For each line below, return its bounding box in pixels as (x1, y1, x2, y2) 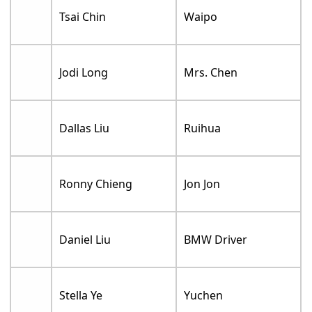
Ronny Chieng (59, 175, 133, 192)
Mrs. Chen (184, 64, 238, 80)
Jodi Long (59, 64, 109, 80)
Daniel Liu (59, 231, 111, 247)
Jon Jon (184, 175, 221, 192)
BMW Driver (184, 231, 248, 247)
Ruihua (184, 120, 221, 136)
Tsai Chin (59, 8, 107, 24)
